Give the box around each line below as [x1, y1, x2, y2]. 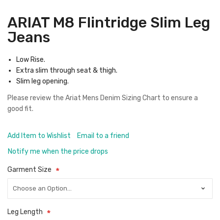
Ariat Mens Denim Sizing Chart [65, 94, 161, 102]
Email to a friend [77, 132, 129, 140]
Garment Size [7, 165, 52, 174]
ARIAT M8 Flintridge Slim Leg [7, 14, 210, 31]
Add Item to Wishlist [7, 132, 71, 140]
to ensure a [161, 94, 198, 102]
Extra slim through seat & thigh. [16, 66, 117, 75]
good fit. [7, 105, 33, 113]
